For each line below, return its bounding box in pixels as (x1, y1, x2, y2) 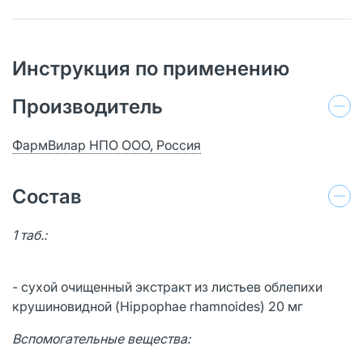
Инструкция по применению (12, 56, 289, 80)
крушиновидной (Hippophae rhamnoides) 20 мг (12, 297, 303, 314)
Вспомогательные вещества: (12, 330, 190, 347)
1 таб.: (12, 226, 47, 243)
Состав (12, 184, 82, 208)
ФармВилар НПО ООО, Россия (12, 136, 201, 153)
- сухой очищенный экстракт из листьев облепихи (12, 278, 322, 295)
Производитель (12, 94, 163, 118)
